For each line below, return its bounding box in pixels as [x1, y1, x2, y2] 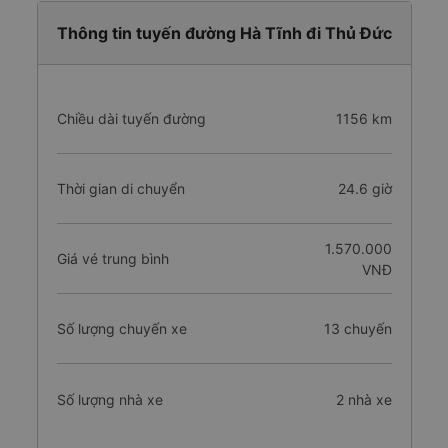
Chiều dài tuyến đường [56, 110, 206, 127]
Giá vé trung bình [56, 250, 169, 267]
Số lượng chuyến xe [56, 320, 187, 337]
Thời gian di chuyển [56, 180, 185, 197]
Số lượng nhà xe [56, 390, 163, 408]
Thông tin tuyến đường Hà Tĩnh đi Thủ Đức [56, 23, 392, 43]
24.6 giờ [337, 180, 392, 197]
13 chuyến [323, 320, 392, 337]
